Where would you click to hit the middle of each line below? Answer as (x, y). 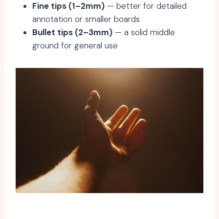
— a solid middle (144, 33)
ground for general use (75, 46)
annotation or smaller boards (86, 19)
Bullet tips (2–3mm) (72, 33)
